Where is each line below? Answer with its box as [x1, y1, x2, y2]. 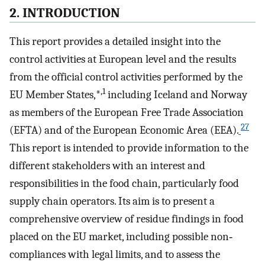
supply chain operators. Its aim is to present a [9, 195, 215, 208]
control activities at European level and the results [9, 53, 236, 66]
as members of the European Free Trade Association [9, 106, 244, 119]
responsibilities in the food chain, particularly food [9, 177, 239, 190]
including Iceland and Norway [105, 88, 247, 102]
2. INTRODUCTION [9, 5, 120, 21]
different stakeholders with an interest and [9, 159, 205, 173]
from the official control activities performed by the [9, 70, 243, 84]
